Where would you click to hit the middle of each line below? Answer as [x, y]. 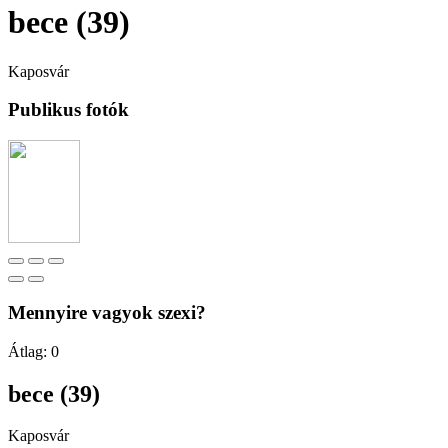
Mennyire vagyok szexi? [107, 312]
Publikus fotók [68, 110]
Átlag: [29, 351]
